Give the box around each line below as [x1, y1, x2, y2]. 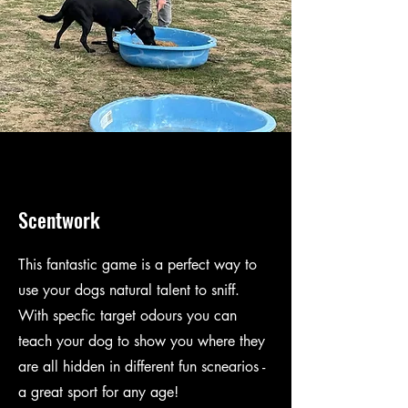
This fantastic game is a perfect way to [18, 255, 257, 274]
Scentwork [18, 205, 100, 234]
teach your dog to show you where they [18, 331, 265, 351]
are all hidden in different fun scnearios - [18, 357, 265, 376]
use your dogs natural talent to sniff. [18, 280, 240, 300]
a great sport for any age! [18, 382, 178, 402]
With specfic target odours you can [18, 306, 237, 325]
